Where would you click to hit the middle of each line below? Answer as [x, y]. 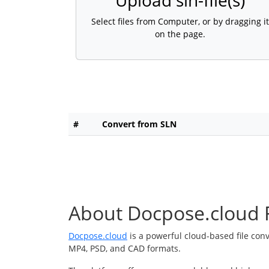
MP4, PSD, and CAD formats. [125, 249]
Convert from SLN [139, 124]
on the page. [180, 34]
